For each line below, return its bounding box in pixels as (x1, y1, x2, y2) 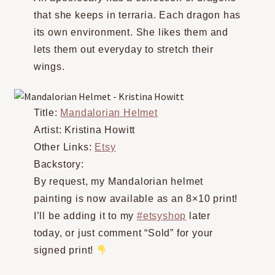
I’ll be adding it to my (33, 211, 137, 222)
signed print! (33, 245, 97, 256)
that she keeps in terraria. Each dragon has (33, 9, 241, 20)
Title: (33, 107, 61, 118)
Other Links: (33, 142, 95, 153)
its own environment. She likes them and (33, 26, 229, 37)
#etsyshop (137, 211, 187, 222)
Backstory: (33, 159, 84, 170)
